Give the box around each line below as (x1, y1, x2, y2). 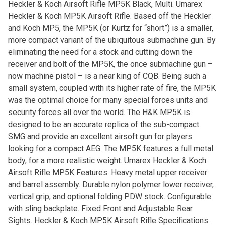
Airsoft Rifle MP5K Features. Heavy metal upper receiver (8, 167, 207, 177)
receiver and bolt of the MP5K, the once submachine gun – (8, 59, 213, 69)
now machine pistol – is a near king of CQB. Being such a (8, 71, 206, 81)
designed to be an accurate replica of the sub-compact (8, 119, 199, 129)
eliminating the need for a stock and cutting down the (8, 47, 193, 57)
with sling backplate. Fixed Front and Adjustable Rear (8, 203, 193, 213)
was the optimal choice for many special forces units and (8, 95, 208, 105)
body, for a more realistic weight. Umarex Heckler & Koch (8, 155, 206, 165)
